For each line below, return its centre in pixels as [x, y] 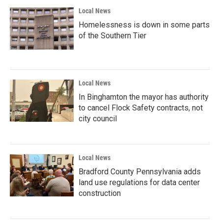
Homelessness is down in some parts [144, 25]
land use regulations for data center [139, 182]
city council [98, 118]
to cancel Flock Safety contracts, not [141, 108]
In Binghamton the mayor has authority [144, 97]
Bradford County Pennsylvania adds [140, 171]
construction [100, 193]
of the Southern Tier [112, 35]
